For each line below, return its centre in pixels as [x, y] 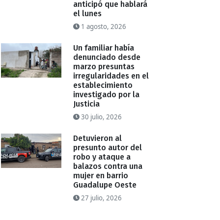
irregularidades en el [111, 76]
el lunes [88, 14]
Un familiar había [104, 48]
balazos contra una [108, 166]
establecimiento [103, 85]
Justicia [87, 104]
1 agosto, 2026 [103, 27]
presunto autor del [108, 148]
